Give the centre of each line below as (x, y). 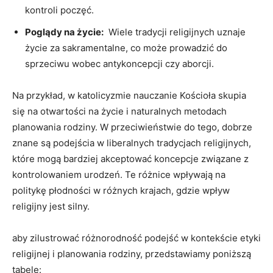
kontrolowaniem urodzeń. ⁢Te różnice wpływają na (119, 174)
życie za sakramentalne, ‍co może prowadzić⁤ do (126, 48)
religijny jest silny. (51, 206)
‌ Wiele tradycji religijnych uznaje (175, 32)
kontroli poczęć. (59, 10)
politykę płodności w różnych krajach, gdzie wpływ (121, 190)
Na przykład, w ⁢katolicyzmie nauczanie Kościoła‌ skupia (129, 95)
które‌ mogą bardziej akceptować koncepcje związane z (130, 158)
